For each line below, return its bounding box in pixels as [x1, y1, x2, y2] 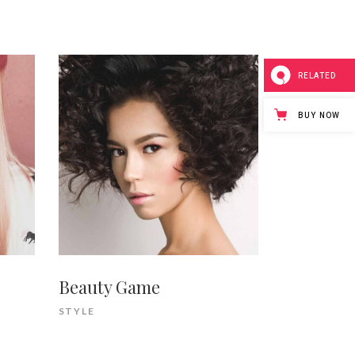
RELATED [298, 71, 336, 82]
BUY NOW [298, 110, 340, 122]
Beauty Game [58, 274, 160, 299]
